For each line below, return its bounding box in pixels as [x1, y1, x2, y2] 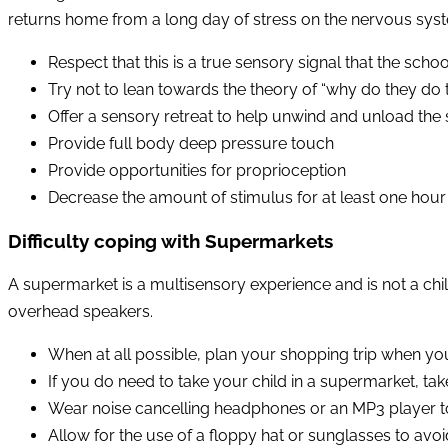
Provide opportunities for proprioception [48, 161, 346, 181]
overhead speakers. [8, 301, 153, 321]
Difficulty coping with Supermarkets [8, 229, 333, 252]
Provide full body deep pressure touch [48, 134, 334, 154]
